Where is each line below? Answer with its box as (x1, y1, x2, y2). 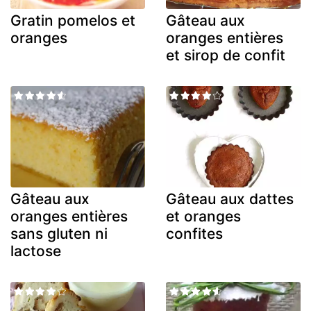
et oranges (166, 207, 241, 225)
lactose (10, 242, 61, 260)
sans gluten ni (10, 224, 108, 242)
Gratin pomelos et (10, 12, 135, 30)
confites (166, 224, 223, 242)
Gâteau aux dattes (166, 190, 294, 208)
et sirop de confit (166, 47, 285, 65)
